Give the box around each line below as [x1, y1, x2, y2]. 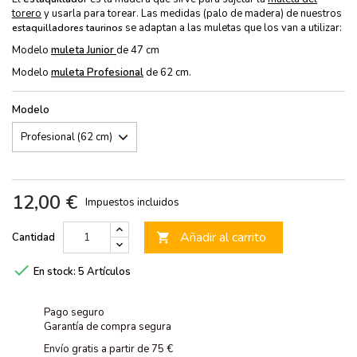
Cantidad [12, 229, 55, 245]
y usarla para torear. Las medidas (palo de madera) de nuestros [41, 6, 342, 21]
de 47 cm [116, 42, 159, 57]
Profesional [87, 65, 143, 80]
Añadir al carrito [180, 228, 266, 246]
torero [12, 6, 41, 21]
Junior [87, 42, 114, 57]
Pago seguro [44, 304, 104, 320]
